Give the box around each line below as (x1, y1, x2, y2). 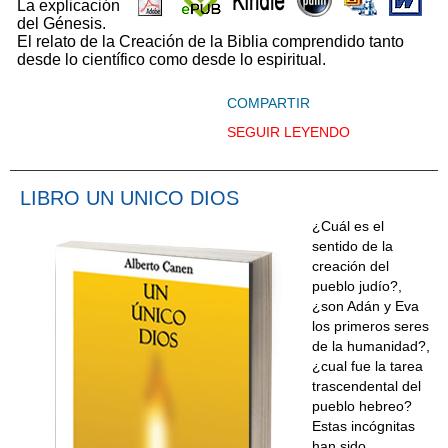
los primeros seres (312, 317, 429, 334)
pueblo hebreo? (312, 397, 412, 414)
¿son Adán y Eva (312, 297, 419, 314)
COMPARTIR (227, 94, 310, 111)
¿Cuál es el (312, 217, 384, 234)
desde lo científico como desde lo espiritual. (17, 50, 326, 68)
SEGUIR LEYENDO (227, 123, 350, 140)
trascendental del (312, 377, 421, 394)
